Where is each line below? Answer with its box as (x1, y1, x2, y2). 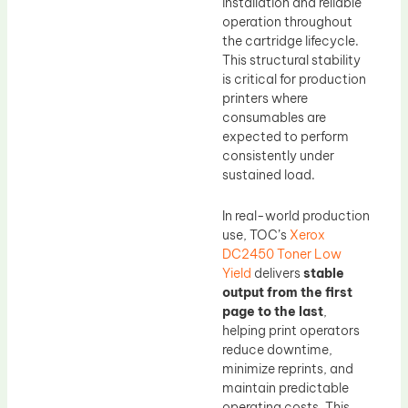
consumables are (222, 108, 326, 126)
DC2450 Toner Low (222, 246, 342, 263)
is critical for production (222, 70, 366, 87)
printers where (222, 89, 308, 107)
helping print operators (222, 322, 360, 340)
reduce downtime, (222, 342, 332, 359)
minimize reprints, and (222, 361, 353, 378)
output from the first (222, 284, 352, 301)
